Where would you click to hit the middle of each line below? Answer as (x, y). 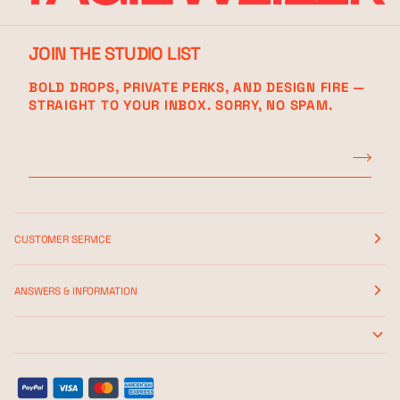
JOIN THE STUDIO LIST (115, 54)
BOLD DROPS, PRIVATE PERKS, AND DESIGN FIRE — (197, 87)
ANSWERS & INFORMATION (76, 290)
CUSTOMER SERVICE (63, 238)
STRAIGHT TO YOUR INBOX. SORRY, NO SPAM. (181, 105)
